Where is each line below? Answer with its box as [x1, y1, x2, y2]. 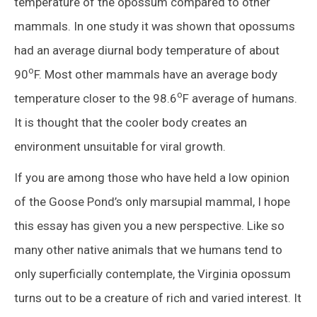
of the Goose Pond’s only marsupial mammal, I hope [14, 194, 290, 209]
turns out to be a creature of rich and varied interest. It [14, 290, 301, 305]
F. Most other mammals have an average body [34, 67, 277, 81]
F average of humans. [183, 91, 297, 105]
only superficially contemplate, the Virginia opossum [14, 266, 291, 281]
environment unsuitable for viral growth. [14, 139, 226, 154]
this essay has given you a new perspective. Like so [14, 218, 284, 233]
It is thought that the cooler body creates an [14, 115, 247, 129]
